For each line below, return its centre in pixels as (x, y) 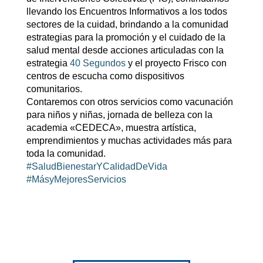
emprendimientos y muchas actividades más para (129, 141)
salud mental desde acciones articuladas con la (125, 50)
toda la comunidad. (66, 154)
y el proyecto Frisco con (176, 63)
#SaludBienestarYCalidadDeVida (97, 166)
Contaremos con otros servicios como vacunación (129, 102)
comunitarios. (54, 89)
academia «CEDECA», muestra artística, (111, 128)
